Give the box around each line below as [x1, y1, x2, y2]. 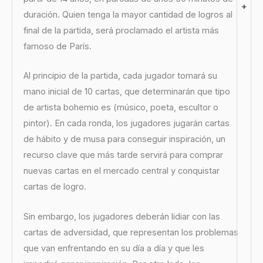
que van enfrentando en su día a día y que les [23, 242, 204, 254]
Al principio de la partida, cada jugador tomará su [23, 70, 217, 82]
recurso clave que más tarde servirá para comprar [23, 150, 223, 161]
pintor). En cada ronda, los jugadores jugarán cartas [23, 118, 230, 129]
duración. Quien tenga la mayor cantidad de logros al [23, 9, 232, 20]
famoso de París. [23, 41, 92, 52]
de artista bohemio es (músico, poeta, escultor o [23, 102, 218, 113]
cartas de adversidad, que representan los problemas [23, 227, 238, 238]
